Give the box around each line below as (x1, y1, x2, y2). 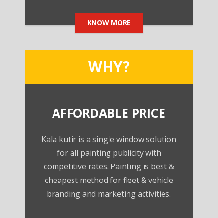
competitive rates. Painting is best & (43, 161, 174, 172)
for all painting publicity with (56, 147, 161, 159)
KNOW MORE (87, 18, 131, 28)
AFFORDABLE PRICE (52, 105, 166, 122)
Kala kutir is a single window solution (41, 134, 177, 145)
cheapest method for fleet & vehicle (44, 175, 173, 186)
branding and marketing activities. (47, 188, 171, 200)
